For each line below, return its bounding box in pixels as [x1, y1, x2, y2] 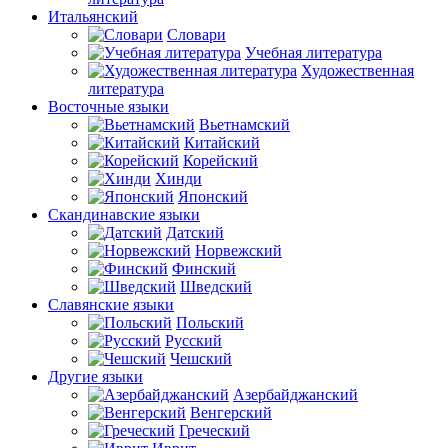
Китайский [184, 133, 260, 151]
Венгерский [190, 403, 272, 421]
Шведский [180, 277, 252, 295]
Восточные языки [48, 97, 169, 115]
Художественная [301, 61, 414, 79]
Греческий [179, 421, 250, 439]
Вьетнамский [199, 115, 290, 133]
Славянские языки [48, 295, 174, 313]
